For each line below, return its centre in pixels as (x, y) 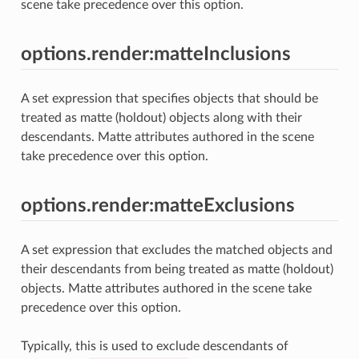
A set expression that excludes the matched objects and (176, 250)
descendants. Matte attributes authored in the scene (167, 137)
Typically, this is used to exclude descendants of (154, 346)
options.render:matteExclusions (157, 206)
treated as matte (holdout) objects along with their (161, 117)
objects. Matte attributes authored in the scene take (166, 288)
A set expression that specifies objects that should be (169, 98)
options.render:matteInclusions (155, 54)
